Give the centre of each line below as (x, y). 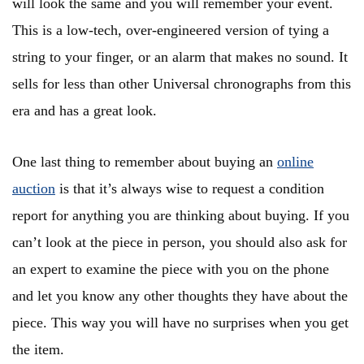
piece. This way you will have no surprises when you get (180, 323)
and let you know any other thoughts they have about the (180, 296)
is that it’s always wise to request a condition (190, 189)
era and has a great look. (84, 111)
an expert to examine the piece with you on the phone (171, 269)
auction (34, 189)
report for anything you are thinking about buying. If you (181, 216)
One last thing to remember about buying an (145, 162)
